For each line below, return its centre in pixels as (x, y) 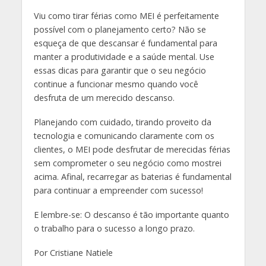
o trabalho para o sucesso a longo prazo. (114, 228)
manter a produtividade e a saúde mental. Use (124, 57)
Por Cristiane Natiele (73, 252)
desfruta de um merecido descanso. (104, 98)
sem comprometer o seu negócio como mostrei (127, 163)
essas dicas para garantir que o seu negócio (120, 71)
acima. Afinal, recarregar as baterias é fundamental (132, 176)
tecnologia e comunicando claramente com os (124, 135)
